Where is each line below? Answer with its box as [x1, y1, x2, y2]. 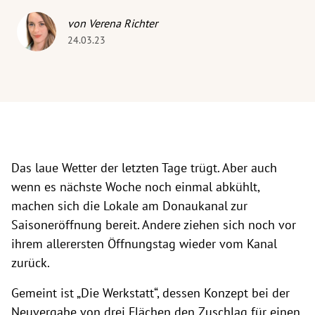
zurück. [11, 255, 50, 271]
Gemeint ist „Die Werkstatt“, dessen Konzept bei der [11, 285, 290, 301]
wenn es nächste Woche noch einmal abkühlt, [11, 179, 259, 195]
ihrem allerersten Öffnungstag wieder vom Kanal [11, 236, 277, 252]
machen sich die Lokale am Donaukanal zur [11, 198, 247, 214]
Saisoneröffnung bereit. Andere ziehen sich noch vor [11, 217, 296, 233]
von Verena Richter [67, 16, 157, 30]
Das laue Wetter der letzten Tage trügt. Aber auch [11, 160, 277, 176]
